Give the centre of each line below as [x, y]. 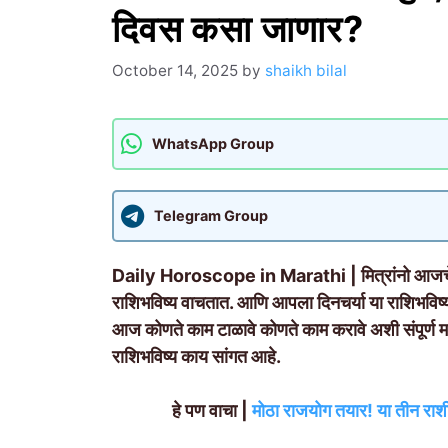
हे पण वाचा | [212, 410]
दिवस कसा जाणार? [238, 29]
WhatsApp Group [213, 144]
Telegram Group [211, 216]
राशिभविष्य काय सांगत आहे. [198, 356]
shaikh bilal [306, 70]
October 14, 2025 [175, 70]
